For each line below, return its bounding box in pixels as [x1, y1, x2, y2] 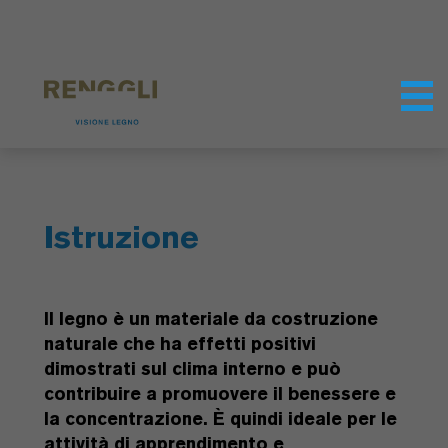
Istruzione [44, 216, 199, 257]
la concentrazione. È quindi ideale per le [44, 407, 397, 430]
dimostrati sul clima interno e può [44, 357, 341, 380]
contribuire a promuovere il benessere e [44, 382, 396, 405]
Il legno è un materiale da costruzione [44, 307, 378, 330]
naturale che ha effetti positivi [44, 332, 316, 355]
